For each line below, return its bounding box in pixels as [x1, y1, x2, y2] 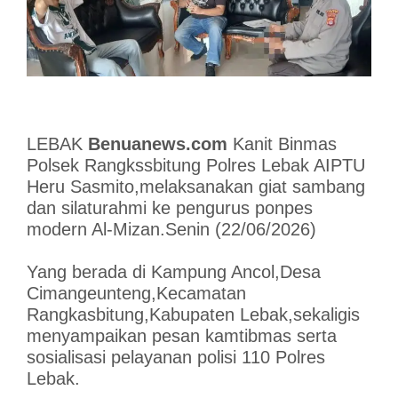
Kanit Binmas [227, 133, 337, 154]
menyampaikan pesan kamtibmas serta [26, 325, 337, 346]
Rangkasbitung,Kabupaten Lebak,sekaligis [26, 304, 360, 324]
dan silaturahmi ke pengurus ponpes [26, 197, 313, 218]
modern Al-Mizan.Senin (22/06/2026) [26, 219, 316, 239]
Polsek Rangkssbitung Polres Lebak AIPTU [26, 155, 365, 175]
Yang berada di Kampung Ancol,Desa [26, 261, 321, 282]
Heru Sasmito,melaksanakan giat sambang [26, 176, 365, 196]
